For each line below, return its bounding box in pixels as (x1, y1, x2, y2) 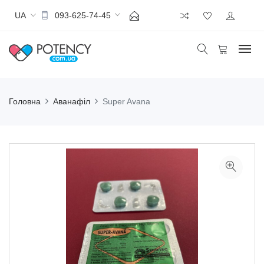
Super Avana (103, 97, 150, 106)
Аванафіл (53, 97, 90, 106)
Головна (9, 97, 41, 106)
